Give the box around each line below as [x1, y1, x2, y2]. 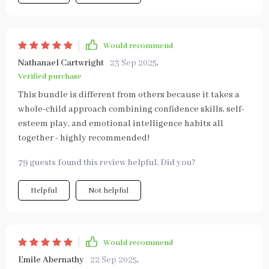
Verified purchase [18, 71, 82, 82]
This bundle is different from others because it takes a [18, 89, 240, 100]
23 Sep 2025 [110, 58, 157, 68]
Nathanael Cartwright [18, 58, 104, 68]
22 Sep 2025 [90, 255, 137, 265]
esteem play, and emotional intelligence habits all [18, 118, 223, 129]
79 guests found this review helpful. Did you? [18, 157, 196, 168]
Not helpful [88, 186, 128, 196]
